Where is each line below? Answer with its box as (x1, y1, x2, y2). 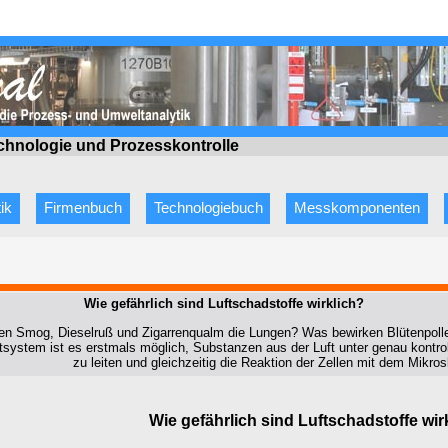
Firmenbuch (43, 200, 122, 217)
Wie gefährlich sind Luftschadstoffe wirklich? (84, 296, 364, 312)
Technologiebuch (153, 200, 263, 217)
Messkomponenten (294, 200, 421, 217)
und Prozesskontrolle (76, 137, 239, 155)
